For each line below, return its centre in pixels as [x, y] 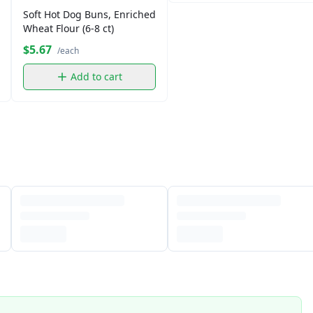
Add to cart [96, 77]
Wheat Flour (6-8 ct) [68, 29]
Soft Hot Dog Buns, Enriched [89, 15]
